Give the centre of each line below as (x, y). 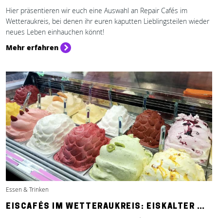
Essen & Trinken (27, 190)
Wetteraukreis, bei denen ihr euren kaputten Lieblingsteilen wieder (108, 21)
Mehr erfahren (32, 47)
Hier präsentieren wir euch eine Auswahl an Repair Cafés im (97, 10)
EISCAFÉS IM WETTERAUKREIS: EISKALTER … (106, 207)
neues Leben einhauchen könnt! (55, 32)
